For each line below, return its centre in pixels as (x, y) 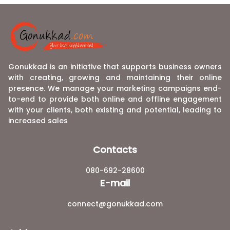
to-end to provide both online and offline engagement (115, 99)
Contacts (115, 150)
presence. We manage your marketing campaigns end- (115, 89)
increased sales (38, 121)
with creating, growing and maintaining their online (115, 78)
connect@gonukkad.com (115, 204)
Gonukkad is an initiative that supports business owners (115, 67)
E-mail (115, 183)
